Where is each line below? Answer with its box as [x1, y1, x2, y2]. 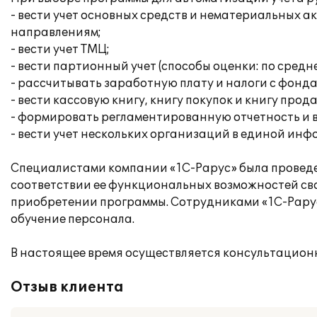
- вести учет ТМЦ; [11, 42, 110, 57]
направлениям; [11, 25, 101, 40]
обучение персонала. [11, 212, 134, 226]
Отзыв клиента [11, 279, 124, 296]
